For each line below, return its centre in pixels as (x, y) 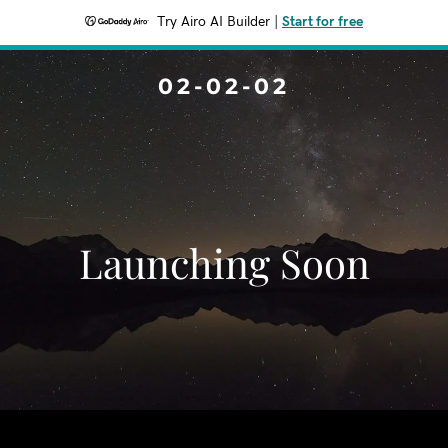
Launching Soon (224, 262)
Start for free (322, 22)
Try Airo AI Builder (213, 22)
